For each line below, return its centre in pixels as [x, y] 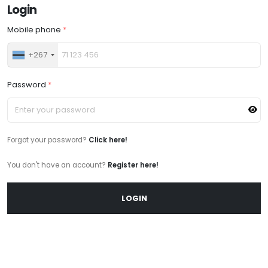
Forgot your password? [48, 140]
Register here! [133, 165]
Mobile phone [35, 30]
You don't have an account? [57, 165]
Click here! [108, 140]
